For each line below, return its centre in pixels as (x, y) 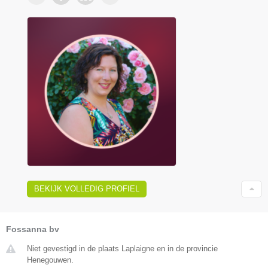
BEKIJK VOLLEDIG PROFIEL (87, 189)
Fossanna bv (33, 229)
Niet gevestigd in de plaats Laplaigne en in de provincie (122, 249)
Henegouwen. (50, 260)
